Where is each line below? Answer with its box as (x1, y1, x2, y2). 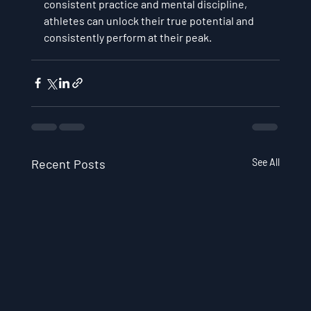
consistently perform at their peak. (43, 30, 212, 44)
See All (252, 155, 280, 168)
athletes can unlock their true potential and (43, 13, 256, 27)
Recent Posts (31, 155, 106, 171)
